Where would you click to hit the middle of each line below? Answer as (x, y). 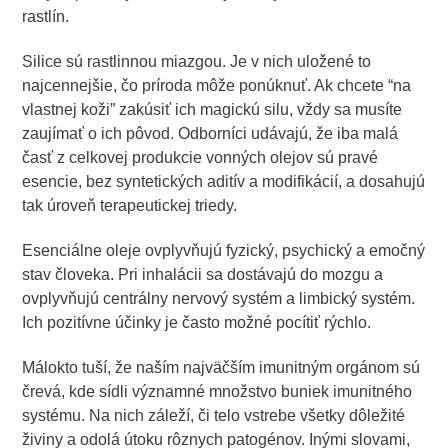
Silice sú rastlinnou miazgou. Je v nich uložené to (197, 62)
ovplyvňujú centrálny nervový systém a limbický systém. (219, 298)
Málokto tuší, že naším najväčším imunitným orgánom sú (221, 367)
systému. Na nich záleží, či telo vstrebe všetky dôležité (214, 415)
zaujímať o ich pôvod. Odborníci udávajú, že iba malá (210, 134)
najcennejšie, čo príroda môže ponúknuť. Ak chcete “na (217, 86)
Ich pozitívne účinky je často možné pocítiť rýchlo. (197, 322)
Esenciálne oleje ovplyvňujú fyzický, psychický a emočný (224, 250)
